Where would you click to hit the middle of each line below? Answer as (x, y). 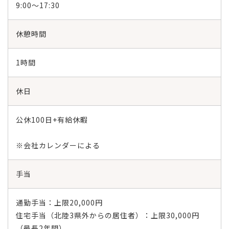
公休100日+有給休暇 (52, 120)
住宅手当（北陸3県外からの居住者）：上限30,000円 (108, 215)
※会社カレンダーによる (58, 145)
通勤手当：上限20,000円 (59, 202)
